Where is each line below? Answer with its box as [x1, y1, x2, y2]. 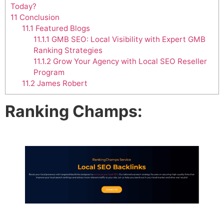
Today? [10, 1, 36, 11]
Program [33, 67, 64, 77]
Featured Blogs [33, 23, 90, 33]
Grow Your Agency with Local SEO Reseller [50, 56, 207, 66]
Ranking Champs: [5, 101, 142, 121]
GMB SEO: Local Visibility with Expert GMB [49, 34, 205, 44]
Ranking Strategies [33, 45, 102, 55]
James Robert [34, 78, 87, 88]
